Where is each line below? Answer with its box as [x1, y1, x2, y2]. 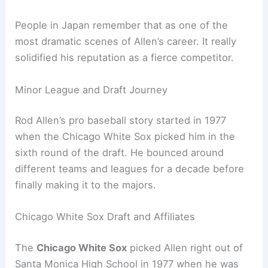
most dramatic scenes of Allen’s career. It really [15, 35, 237, 48]
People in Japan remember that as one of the [15, 19, 229, 32]
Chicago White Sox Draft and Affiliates [15, 211, 196, 223]
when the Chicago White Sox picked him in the [15, 130, 236, 143]
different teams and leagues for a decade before [15, 163, 245, 175]
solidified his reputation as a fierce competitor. [15, 51, 234, 64]
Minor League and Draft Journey [15, 83, 168, 96]
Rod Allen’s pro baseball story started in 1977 [15, 114, 227, 127]
